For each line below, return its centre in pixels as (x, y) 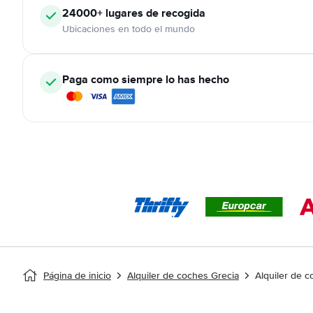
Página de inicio (77, 276)
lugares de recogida (154, 13)
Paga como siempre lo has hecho (146, 79)
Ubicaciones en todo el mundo (129, 29)
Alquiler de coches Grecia (183, 276)
